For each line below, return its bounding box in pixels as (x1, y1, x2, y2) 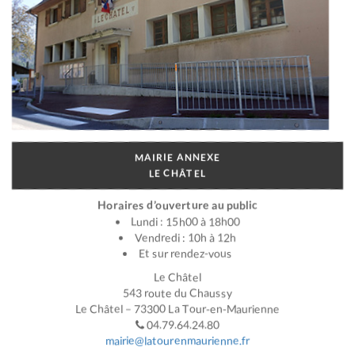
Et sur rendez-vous (139, 246, 232, 261)
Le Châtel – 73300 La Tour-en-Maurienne (75, 302, 280, 316)
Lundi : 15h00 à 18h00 (131, 215, 240, 229)
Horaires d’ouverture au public (97, 198, 258, 212)
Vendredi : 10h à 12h (135, 231, 236, 245)
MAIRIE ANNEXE (135, 151, 220, 164)
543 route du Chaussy (123, 286, 232, 300)
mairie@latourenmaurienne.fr (105, 334, 250, 348)
